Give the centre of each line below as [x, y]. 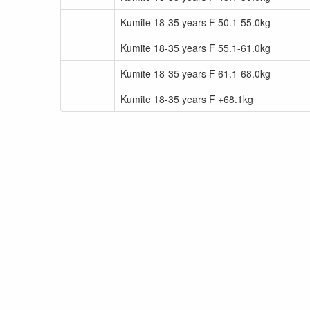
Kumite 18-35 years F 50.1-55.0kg [195, 22]
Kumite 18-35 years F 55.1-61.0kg [195, 48]
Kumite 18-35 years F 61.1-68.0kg [195, 73]
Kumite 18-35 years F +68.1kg [187, 99]
